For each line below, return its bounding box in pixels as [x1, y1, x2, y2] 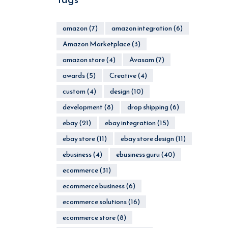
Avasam [129, 54, 154, 65]
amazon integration [111, 23, 172, 34]
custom [62, 86, 85, 97]
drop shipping [127, 102, 168, 112]
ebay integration [104, 118, 156, 128]
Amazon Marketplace [62, 39, 130, 49]
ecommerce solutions [62, 196, 127, 207]
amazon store [62, 54, 105, 65]
